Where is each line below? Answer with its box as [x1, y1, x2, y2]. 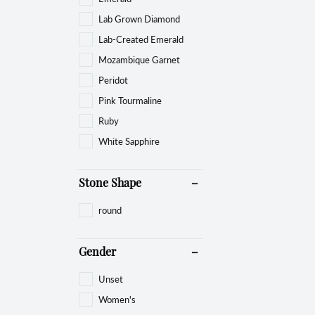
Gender [79, 247, 116, 259]
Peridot [98, 72, 128, 86]
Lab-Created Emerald [98, 32, 184, 46]
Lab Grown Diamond [98, 11, 180, 25]
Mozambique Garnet [98, 52, 180, 66]
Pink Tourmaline [98, 93, 162, 107]
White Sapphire [98, 134, 160, 148]
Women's [98, 292, 136, 306]
